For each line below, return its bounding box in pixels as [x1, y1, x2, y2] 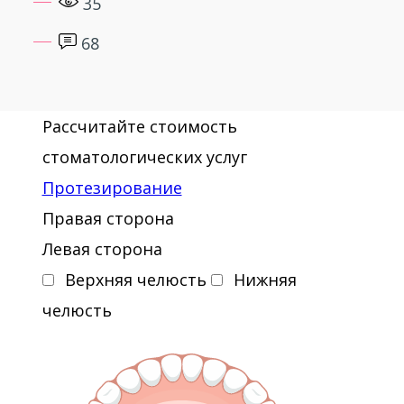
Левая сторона [41, 238, 162, 260]
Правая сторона [41, 207, 174, 229]
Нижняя [233, 269, 297, 290]
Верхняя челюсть [64, 269, 207, 290]
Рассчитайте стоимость [41, 115, 237, 137]
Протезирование [41, 177, 182, 198]
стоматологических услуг [41, 146, 247, 168]
